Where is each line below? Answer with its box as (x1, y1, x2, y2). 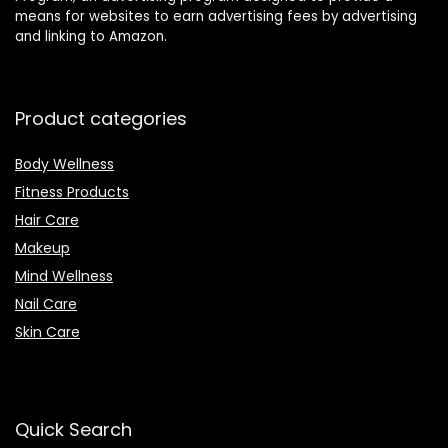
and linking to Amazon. (15, 27, 167, 47)
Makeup (15, 238, 70, 259)
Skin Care (15, 322, 80, 343)
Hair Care (15, 210, 79, 231)
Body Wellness (15, 154, 114, 175)
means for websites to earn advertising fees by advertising (15, 7, 417, 27)
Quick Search (15, 417, 132, 443)
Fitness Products (15, 182, 129, 203)
